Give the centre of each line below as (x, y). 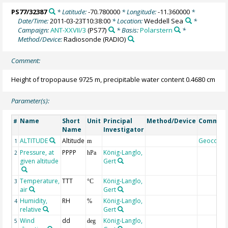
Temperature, (40, 181)
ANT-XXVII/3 (68, 30)
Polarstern (156, 30)
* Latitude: (72, 11)
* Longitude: (139, 11)
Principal (118, 121)
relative (31, 210)
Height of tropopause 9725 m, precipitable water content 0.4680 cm (113, 79)
